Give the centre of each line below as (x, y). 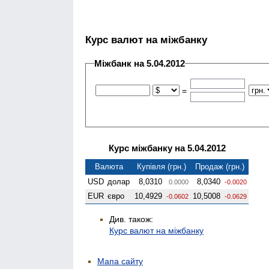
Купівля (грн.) (161, 166)
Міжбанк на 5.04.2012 (140, 63)
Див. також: (131, 219)
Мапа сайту (120, 261)
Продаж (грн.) (219, 166)
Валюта (109, 166)
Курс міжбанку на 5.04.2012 (167, 148)
